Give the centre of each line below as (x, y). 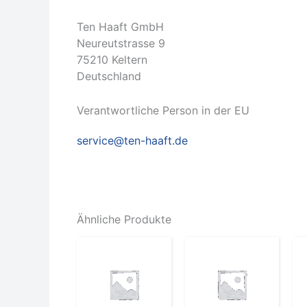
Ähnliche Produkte (124, 220)
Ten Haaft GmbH (120, 27)
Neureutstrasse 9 (121, 44)
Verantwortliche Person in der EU (163, 110)
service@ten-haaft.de (132, 140)
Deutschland (109, 76)
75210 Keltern (112, 60)
